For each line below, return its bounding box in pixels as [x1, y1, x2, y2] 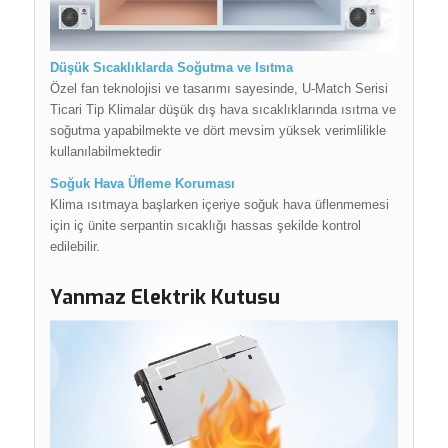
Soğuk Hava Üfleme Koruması [49, 176, 235, 192]
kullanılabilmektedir [49, 144, 161, 160]
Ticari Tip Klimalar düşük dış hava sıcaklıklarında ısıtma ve [49, 102, 396, 118]
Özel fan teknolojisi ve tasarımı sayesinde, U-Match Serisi [49, 81, 388, 97]
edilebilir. [49, 239, 100, 255]
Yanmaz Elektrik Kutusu [49, 284, 280, 312]
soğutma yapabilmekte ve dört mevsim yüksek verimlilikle [49, 123, 386, 139]
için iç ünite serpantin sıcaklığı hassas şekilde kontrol [49, 218, 361, 234]
